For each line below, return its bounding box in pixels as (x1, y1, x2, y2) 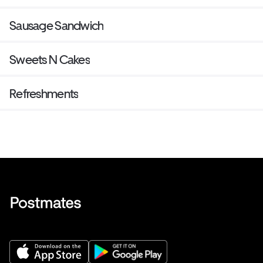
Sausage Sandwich (9, 18, 104, 33)
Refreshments (9, 86, 79, 102)
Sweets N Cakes (9, 52, 90, 68)
